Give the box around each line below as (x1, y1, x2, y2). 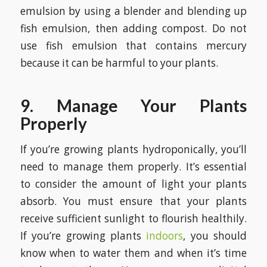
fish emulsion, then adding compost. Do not (20, 21, 247, 35)
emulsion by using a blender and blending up (20, 4, 247, 18)
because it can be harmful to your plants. (20, 55, 218, 70)
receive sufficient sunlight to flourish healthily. (20, 212, 247, 226)
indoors (146, 229, 184, 243)
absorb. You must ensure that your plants (20, 194, 247, 209)
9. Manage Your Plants (20, 95, 247, 116)
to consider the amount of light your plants (20, 177, 247, 191)
